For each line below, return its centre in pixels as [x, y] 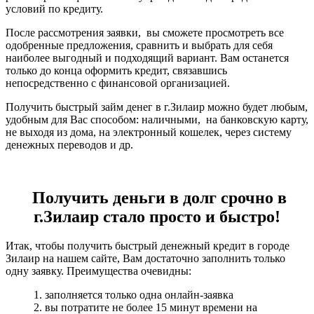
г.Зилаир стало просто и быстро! [157, 216]
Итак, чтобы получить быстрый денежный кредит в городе [148, 245]
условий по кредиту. [54, 9]
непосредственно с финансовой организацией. [118, 83]
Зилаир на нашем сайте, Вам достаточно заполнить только [145, 258]
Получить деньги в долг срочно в [157, 197]
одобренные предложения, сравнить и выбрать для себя [139, 46]
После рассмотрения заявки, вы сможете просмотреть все [145, 33]
